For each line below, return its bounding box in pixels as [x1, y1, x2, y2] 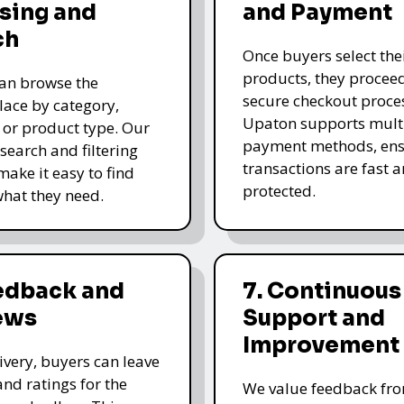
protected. [242, 179, 316, 201]
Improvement [242, 331, 399, 359]
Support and [242, 304, 385, 332]
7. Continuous [242, 277, 401, 305]
